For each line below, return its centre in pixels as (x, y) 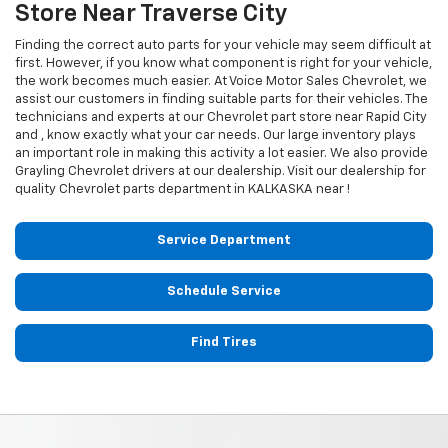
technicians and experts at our (111, 117)
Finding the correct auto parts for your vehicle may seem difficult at (223, 45)
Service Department (224, 240)
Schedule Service (224, 291)
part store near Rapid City (347, 117)
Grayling (41, 171)
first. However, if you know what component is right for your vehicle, (223, 63)
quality (37, 189)
